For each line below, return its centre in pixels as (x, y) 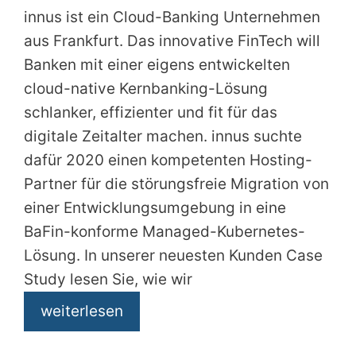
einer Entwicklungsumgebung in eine (155, 207)
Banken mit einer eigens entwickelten (157, 64)
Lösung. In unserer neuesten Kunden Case (173, 255)
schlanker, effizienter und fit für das (151, 112)
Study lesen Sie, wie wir (108, 279)
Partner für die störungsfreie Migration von (176, 184)
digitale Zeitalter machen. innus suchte (163, 136)
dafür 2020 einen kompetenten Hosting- (168, 160)
